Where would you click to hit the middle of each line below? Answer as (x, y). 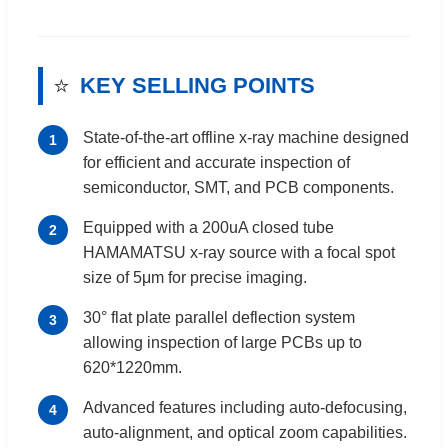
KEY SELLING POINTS (197, 86)
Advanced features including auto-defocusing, (245, 407)
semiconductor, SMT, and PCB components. (238, 187)
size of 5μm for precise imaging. (195, 277)
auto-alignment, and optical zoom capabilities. (245, 432)
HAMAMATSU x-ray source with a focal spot (239, 252)
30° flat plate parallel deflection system (219, 317)
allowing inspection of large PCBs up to (222, 342)
